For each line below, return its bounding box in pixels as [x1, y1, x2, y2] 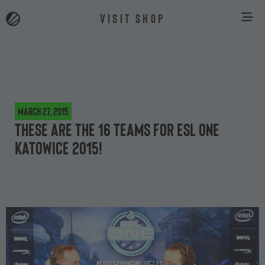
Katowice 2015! [15, 137, 102, 158]
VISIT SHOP [100, 10, 165, 25]
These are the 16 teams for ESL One [15, 118, 219, 140]
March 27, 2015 [18, 105, 69, 118]
